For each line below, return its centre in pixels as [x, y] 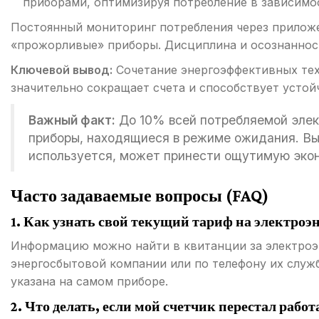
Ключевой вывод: [62, 70]
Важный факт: [72, 120]
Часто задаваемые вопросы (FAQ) [140, 196]
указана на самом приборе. [89, 282]
